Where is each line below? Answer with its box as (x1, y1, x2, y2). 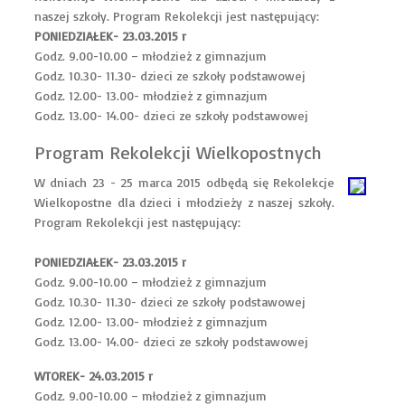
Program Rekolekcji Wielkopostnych (33, 141, 322, 164)
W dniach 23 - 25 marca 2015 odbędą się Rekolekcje (33, 174, 335, 190)
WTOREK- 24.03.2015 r (33, 368, 153, 383)
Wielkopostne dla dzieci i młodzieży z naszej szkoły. (33, 194, 335, 210)
